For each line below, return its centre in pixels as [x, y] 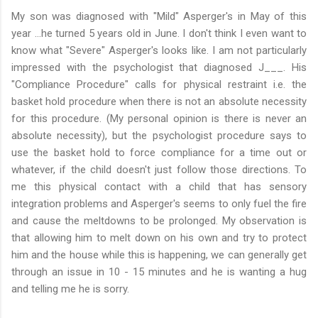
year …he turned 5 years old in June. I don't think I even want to [159, 33]
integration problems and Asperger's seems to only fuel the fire [159, 203]
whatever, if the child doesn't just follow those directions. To [159, 169]
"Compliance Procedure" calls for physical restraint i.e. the [159, 84]
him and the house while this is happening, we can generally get [159, 254]
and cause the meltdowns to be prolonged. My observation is [159, 220]
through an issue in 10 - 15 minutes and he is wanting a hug [159, 272]
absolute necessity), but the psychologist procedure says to [159, 135]
